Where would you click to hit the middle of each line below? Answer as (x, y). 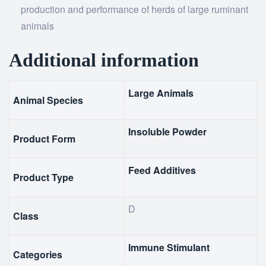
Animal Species (48, 100)
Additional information (104, 60)
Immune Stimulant (169, 247)
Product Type (44, 177)
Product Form (45, 139)
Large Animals (161, 93)
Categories (38, 254)
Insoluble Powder (168, 132)
